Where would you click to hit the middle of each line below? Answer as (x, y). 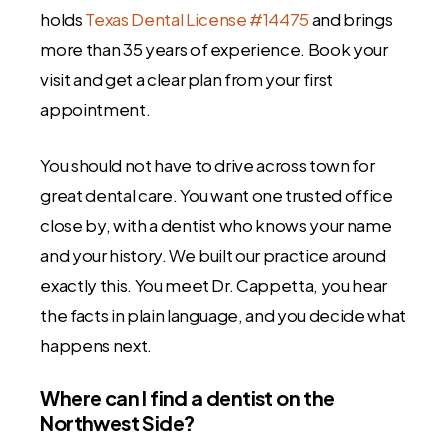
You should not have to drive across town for (207, 164)
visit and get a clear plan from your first (187, 79)
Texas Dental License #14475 (197, 19)
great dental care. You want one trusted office (216, 194)
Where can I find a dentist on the (187, 398)
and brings (351, 19)
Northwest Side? (117, 423)
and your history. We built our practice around (213, 254)
